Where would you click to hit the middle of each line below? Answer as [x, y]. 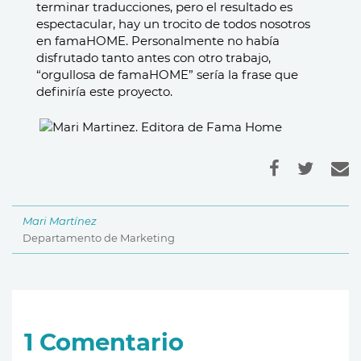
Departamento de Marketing [99, 237]
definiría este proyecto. [106, 91]
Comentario [112, 342]
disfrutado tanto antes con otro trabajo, [154, 58]
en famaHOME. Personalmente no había [158, 41]
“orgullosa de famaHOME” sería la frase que [167, 75]
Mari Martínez [60, 220]
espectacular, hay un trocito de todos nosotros [173, 24]
